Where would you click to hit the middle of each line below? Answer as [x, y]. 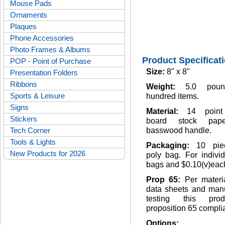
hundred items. [173, 96]
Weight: [166, 87]
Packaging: [172, 145]
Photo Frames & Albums [50, 49]
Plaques [23, 26]
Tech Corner [30, 130]
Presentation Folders [44, 73]
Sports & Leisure [37, 96]
